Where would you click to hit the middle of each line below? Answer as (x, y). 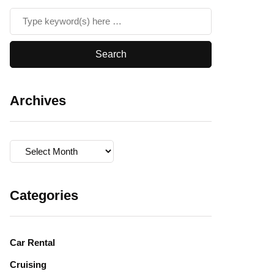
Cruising (28, 265)
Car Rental (32, 243)
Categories (44, 195)
